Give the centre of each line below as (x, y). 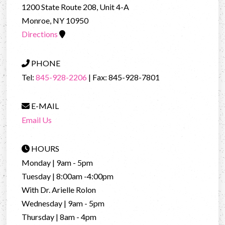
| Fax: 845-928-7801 (124, 77)
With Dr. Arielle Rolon (59, 190)
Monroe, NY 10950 (55, 21)
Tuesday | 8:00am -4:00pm (68, 176)
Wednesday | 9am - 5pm (63, 203)
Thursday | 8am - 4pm (59, 217)
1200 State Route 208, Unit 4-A (76, 7)
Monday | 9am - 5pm (58, 163)
